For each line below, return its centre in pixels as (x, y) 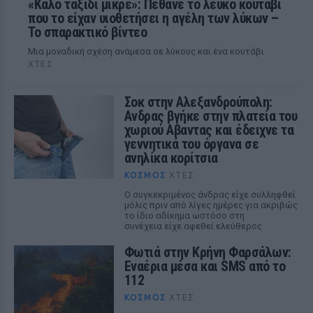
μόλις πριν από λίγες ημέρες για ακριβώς (211, 205)
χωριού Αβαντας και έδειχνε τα (209, 130)
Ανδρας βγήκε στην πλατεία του (211, 116)
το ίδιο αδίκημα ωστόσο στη (184, 216)
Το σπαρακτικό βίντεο (87, 32)
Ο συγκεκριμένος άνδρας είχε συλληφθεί (210, 195)
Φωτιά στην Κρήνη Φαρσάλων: (208, 252)
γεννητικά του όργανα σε (191, 144)
